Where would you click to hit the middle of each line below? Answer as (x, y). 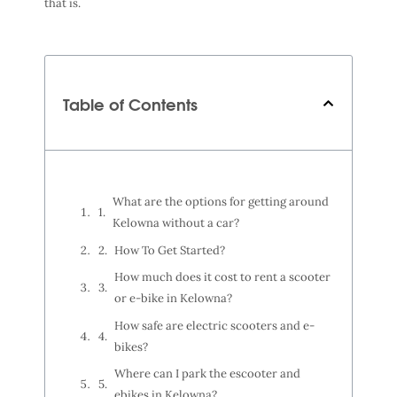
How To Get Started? (170, 250)
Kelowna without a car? (176, 223)
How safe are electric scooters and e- (214, 325)
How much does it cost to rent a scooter (222, 277)
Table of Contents (130, 104)
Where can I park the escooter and (207, 374)
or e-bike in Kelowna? (173, 299)
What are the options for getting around (221, 202)
